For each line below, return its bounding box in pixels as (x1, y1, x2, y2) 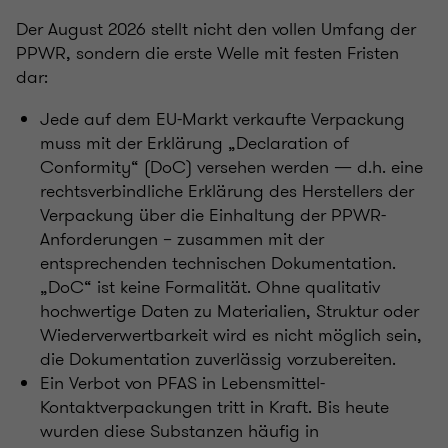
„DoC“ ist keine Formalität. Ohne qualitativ (40, 273, 380, 300)
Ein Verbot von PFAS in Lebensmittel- (40, 369, 325, 396)
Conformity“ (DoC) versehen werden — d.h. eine (40, 153, 423, 180)
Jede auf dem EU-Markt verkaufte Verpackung (40, 105, 405, 132)
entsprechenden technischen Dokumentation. (40, 249, 396, 276)
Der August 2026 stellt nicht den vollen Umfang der (16, 15, 416, 42)
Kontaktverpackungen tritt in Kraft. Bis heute (40, 393, 389, 420)
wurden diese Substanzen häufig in (40, 417, 319, 444)
